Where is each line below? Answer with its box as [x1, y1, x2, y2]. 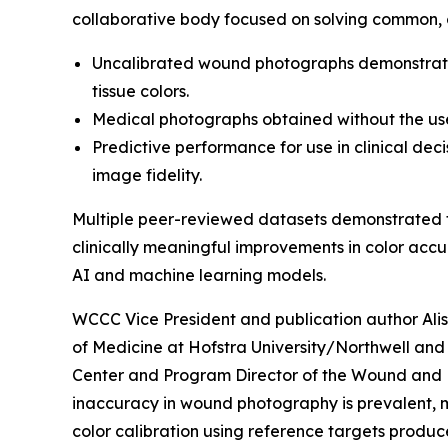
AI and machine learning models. [72, 264, 326, 285]
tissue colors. [92, 80, 189, 101]
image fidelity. [92, 164, 202, 185]
